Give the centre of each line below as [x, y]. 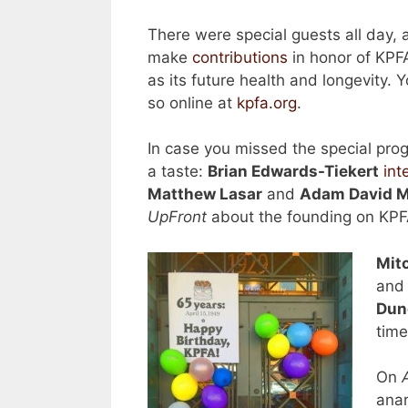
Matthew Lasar [205, 194]
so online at [192, 102]
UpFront [177, 217]
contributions [240, 57]
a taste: [178, 172]
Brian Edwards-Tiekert [293, 172]
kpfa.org [267, 102]
